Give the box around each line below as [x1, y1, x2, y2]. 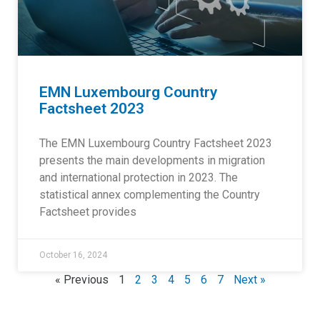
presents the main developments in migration [39, 154, 265, 167]
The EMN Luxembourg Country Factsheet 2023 [39, 136, 272, 150]
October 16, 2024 [39, 250, 107, 260]
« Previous [54, 273, 109, 286]
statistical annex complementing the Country [39, 188, 260, 201]
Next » [233, 273, 266, 286]
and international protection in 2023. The [39, 171, 238, 184]
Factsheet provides [39, 205, 136, 219]
